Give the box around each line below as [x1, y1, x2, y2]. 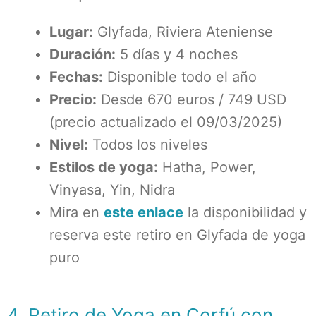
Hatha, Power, [158, 159, 256, 176]
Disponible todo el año [103, 68, 257, 85]
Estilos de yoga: [49, 159, 158, 176]
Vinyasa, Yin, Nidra [49, 181, 175, 198]
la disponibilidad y [183, 204, 307, 221]
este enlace [104, 204, 183, 221]
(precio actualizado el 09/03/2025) [49, 114, 282, 130]
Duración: [49, 46, 116, 63]
